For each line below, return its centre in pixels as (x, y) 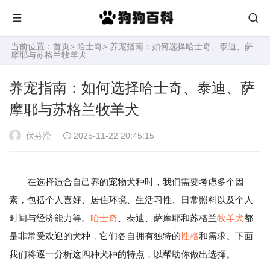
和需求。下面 (226, 236)
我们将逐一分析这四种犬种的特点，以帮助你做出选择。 (122, 254)
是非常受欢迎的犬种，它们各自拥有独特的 (95, 236)
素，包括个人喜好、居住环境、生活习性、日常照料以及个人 (131, 200)
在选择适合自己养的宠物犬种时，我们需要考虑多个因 (136, 182)
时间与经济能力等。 (50, 218)
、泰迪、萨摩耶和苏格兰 (167, 218)
